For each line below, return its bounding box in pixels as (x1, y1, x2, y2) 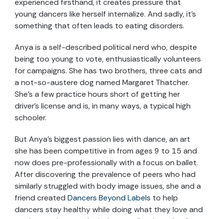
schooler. (15, 112, 48, 123)
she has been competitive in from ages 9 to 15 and (15, 146, 197, 156)
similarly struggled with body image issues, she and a (15, 181, 201, 192)
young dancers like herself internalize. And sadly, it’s (15, 9, 196, 20)
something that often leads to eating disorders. (15, 21, 186, 31)
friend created (15, 193, 67, 203)
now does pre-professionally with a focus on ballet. (15, 157, 198, 168)
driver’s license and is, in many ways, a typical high (15, 101, 191, 111)
